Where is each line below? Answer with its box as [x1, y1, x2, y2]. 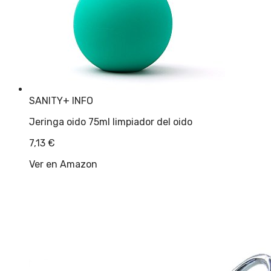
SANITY [29, 94, 63, 106]
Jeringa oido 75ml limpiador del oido [29, 116, 192, 128]
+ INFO [63, 94, 93, 106]
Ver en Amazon [29, 158, 97, 170]
